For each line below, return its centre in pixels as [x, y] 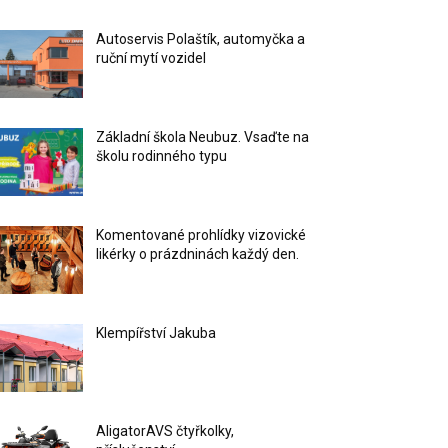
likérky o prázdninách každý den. [198, 254]
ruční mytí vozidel [151, 58]
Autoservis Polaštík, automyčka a [201, 39]
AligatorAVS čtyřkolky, [165, 431]
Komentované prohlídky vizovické [201, 235]
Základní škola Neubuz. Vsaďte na [203, 137]
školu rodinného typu [162, 156]
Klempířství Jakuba [156, 333]
